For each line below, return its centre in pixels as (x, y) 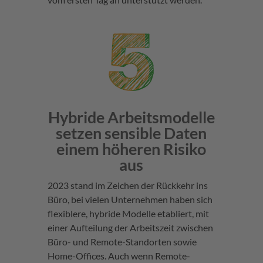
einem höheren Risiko (131, 149)
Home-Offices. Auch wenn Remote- (119, 256)
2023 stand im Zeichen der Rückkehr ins (127, 186)
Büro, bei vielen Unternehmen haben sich (130, 200)
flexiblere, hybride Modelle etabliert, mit (128, 214)
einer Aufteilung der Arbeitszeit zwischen (130, 228)
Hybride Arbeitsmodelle (131, 117)
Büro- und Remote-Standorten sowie (122, 242)
